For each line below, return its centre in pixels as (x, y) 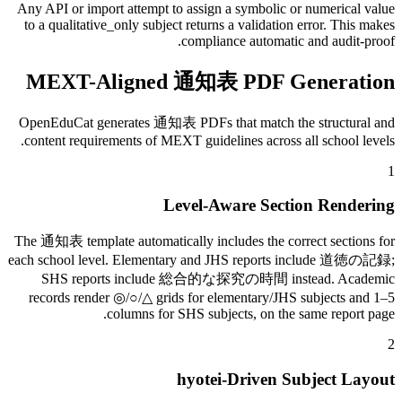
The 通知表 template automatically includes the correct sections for (205, 241)
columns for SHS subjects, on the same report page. (251, 314)
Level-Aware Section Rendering (279, 205)
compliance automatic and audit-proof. (288, 40)
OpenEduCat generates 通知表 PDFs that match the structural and (207, 122)
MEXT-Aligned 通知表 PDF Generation (210, 81)
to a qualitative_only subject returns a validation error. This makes (210, 24)
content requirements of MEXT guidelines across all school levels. (210, 140)
